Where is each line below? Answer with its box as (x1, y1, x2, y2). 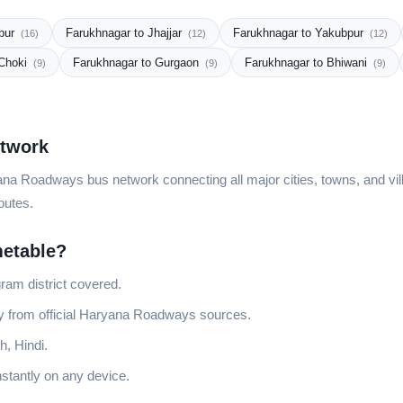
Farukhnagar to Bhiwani (245, 56, 371, 69)
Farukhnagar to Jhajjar (66, 26, 185, 40)
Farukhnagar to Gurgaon (73, 56, 202, 69)
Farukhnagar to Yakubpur (233, 26, 367, 40)
